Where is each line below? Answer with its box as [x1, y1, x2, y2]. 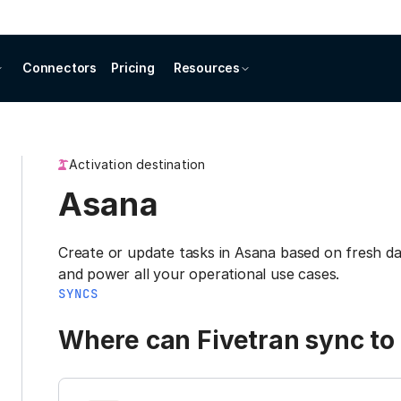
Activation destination [69, 157, 206, 172]
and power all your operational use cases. [58, 265, 340, 283]
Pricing [111, 60, 155, 75]
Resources [173, 60, 241, 75]
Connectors [21, 60, 98, 75]
